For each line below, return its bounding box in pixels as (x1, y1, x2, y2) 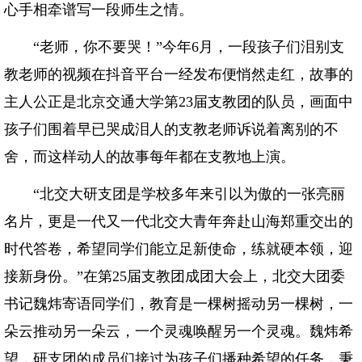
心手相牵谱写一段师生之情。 (4, 2, 193, 18)
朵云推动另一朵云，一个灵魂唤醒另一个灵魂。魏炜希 (4, 323, 353, 339)
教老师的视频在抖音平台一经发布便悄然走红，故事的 (4, 66, 353, 82)
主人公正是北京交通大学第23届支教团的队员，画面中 (4, 94, 353, 110)
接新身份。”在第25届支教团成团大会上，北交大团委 (4, 268, 345, 284)
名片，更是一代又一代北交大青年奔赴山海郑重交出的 (4, 213, 353, 229)
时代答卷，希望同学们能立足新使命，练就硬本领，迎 (4, 241, 353, 257)
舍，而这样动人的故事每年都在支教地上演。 (4, 149, 295, 165)
